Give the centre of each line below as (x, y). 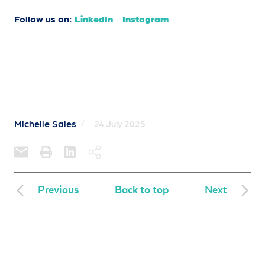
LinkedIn (94, 19)
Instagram (146, 19)
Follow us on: (44, 19)
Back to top (142, 190)
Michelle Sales (45, 123)
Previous (58, 190)
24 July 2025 (120, 124)
